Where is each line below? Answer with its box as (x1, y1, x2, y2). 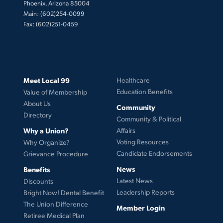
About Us (23, 99, 51, 108)
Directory (23, 110, 52, 119)
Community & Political (116, 114, 181, 123)
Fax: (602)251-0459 (23, 19, 78, 28)
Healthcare (116, 75, 150, 84)
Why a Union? (23, 125, 69, 135)
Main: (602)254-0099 (23, 9, 85, 17)
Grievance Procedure (23, 149, 88, 158)
